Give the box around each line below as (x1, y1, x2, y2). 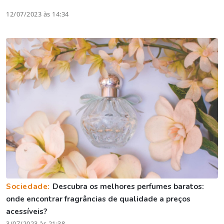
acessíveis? (6, 206, 47, 216)
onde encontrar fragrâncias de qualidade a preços (6, 193, 190, 204)
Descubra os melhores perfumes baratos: (52, 181, 204, 191)
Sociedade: (6, 181, 52, 191)
